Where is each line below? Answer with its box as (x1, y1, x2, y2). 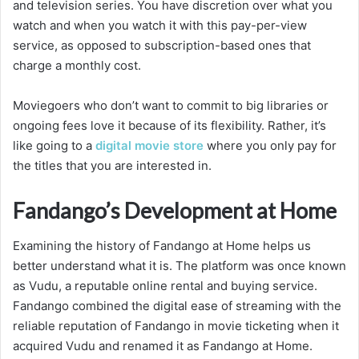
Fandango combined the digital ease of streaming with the (13, 298, 341, 314)
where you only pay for (204, 137, 337, 153)
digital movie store (95, 137, 204, 153)
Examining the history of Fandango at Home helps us (13, 238, 311, 254)
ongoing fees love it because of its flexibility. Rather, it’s (13, 117, 326, 133)
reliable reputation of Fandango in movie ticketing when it (13, 318, 339, 334)
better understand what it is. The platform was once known (13, 258, 346, 274)
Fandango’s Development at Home (13, 196, 337, 224)
